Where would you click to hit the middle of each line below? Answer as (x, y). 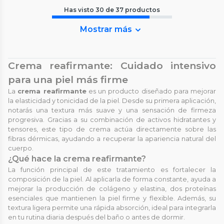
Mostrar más (106, 29)
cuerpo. (21, 148)
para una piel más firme (68, 79)
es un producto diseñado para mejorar (151, 91)
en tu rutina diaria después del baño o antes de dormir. (96, 217)
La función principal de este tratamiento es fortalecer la (112, 169)
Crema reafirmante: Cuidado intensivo (112, 65)
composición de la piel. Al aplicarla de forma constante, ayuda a (112, 179)
